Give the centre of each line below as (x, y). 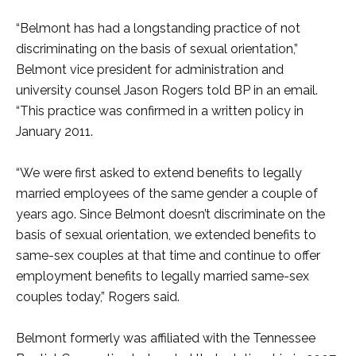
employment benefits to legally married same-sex (163, 276)
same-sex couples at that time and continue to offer (168, 255)
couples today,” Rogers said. (98, 297)
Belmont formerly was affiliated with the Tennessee (166, 338)
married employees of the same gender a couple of (167, 193)
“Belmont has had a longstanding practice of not (158, 28)
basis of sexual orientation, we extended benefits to (166, 235)
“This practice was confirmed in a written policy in (160, 111)
